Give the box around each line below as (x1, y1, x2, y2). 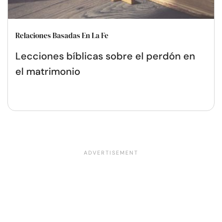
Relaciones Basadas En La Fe (15, 30, 109, 41)
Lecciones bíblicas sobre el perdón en (15, 49, 195, 62)
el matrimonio (15, 64, 80, 78)
